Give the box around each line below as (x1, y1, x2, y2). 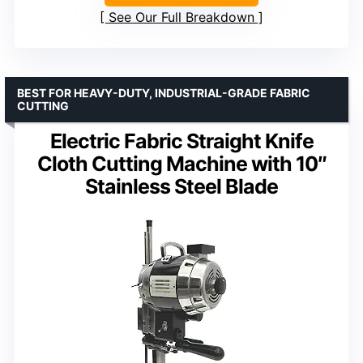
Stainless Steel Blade (85, 174, 278, 199)
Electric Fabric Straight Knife (49, 129, 314, 154)
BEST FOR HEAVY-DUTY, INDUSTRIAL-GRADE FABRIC (17, 86, 310, 100)
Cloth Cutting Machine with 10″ (36, 152, 327, 177)
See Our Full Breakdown (109, 9, 254, 26)
